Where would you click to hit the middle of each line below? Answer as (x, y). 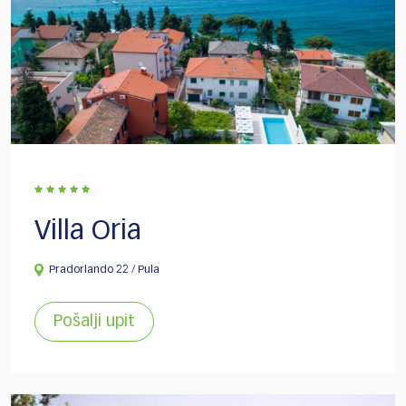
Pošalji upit (94, 321)
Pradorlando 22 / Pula (104, 270)
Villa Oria (88, 232)
